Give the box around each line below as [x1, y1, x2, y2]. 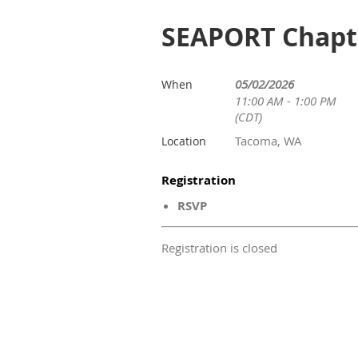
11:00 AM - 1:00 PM [235, 93, 336, 109]
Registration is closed [161, 240, 277, 256]
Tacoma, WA [235, 133, 302, 149]
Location [161, 133, 206, 149]
